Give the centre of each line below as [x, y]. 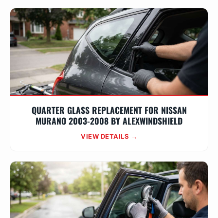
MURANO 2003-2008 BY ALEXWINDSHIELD [109, 121]
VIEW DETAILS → [109, 136]
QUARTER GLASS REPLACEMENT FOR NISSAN [109, 110]
